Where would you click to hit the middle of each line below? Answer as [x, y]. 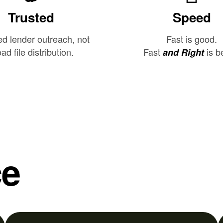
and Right [183, 53]
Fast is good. [192, 39]
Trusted [31, 17]
